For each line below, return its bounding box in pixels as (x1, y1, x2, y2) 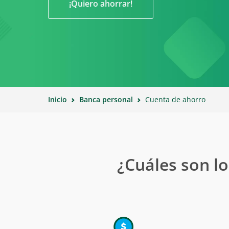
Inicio (48, 95, 67, 104)
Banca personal (79, 95, 133, 104)
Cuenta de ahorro (145, 95, 205, 104)
